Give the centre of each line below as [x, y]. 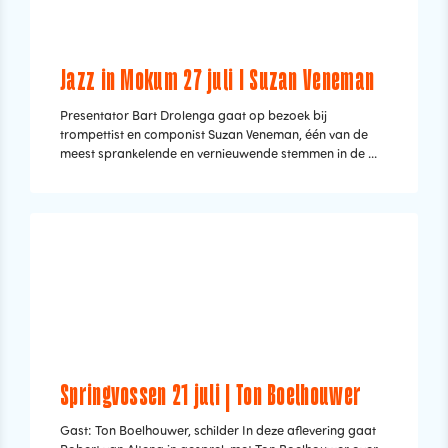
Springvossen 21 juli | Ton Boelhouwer [211, 397]
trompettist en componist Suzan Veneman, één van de [214, 134]
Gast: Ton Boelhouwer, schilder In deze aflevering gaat [218, 430]
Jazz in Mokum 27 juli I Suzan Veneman [217, 82]
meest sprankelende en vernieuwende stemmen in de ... [218, 153]
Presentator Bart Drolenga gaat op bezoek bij [193, 115]
